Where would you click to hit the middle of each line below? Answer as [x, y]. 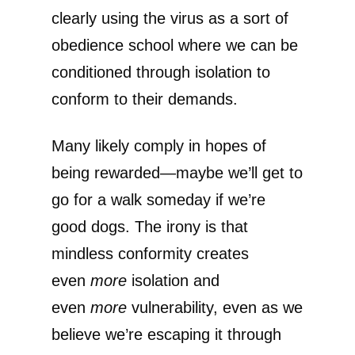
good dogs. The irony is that [150, 226]
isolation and [173, 280]
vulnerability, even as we [215, 307]
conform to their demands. [145, 99]
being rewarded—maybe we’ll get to [177, 172]
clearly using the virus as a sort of [170, 18]
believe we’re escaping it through [166, 334]
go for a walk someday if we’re [158, 199]
